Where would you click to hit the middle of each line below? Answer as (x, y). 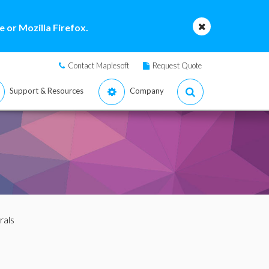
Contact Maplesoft (98, 65)
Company (147, 91)
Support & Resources (47, 91)
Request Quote (177, 65)
